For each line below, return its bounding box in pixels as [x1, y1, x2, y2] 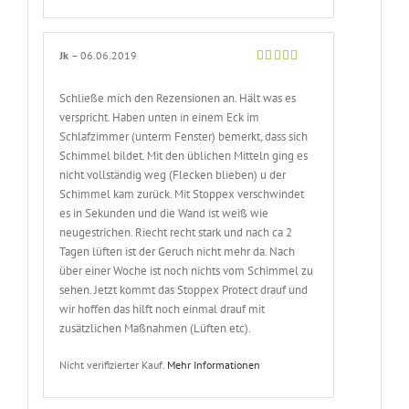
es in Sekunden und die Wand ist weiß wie [59, 204, 269, 221]
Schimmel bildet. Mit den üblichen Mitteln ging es [59, 147, 309, 163]
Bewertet [256, 66, 300, 80]
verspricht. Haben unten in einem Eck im [59, 109, 260, 125]
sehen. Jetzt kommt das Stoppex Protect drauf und [59, 281, 309, 298]
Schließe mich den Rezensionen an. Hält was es [59, 89, 297, 106]
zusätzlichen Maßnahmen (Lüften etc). [59, 320, 252, 336]
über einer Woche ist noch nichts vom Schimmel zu [59, 262, 314, 278]
